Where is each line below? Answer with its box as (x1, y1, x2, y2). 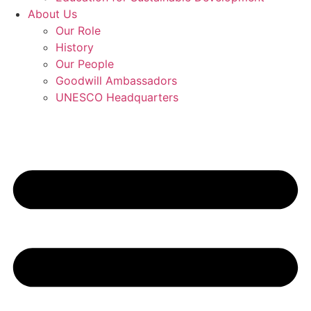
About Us (28, 7, 77, 21)
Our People (56, 57, 114, 71)
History (56, 40, 94, 54)
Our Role (56, 24, 101, 37)
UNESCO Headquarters (56, 90, 178, 104)
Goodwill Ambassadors (56, 74, 177, 87)
